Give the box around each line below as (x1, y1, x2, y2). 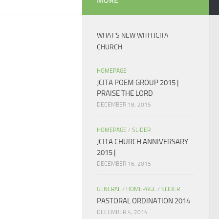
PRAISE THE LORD (97, 89, 153, 98)
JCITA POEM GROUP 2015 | (97, 78, 178, 87)
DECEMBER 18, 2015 (97, 101, 151, 108)
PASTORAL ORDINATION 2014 (97, 197, 190, 205)
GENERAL (97, 186, 121, 193)
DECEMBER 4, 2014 (97, 209, 148, 216)
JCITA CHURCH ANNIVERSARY (97, 137, 188, 146)
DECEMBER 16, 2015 (97, 160, 151, 167)
